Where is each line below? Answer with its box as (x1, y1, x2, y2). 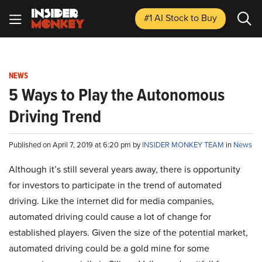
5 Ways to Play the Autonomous (9, 82, 225, 108)
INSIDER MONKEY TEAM (142, 139, 226, 150)
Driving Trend (9, 104, 101, 129)
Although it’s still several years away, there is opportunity (9, 163, 240, 176)
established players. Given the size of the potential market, (9, 226, 248, 239)
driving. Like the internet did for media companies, (9, 194, 214, 208)
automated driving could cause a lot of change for (9, 210, 211, 223)
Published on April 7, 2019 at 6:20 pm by (9, 139, 142, 150)
